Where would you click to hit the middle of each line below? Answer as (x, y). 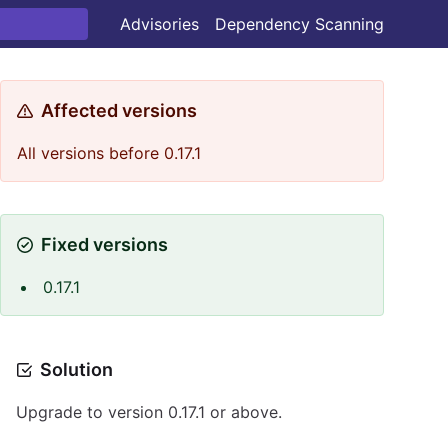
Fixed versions (104, 244)
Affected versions (119, 110)
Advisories (159, 24)
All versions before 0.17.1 (109, 153)
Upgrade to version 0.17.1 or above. (149, 412)
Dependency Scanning (299, 24)
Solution (76, 369)
